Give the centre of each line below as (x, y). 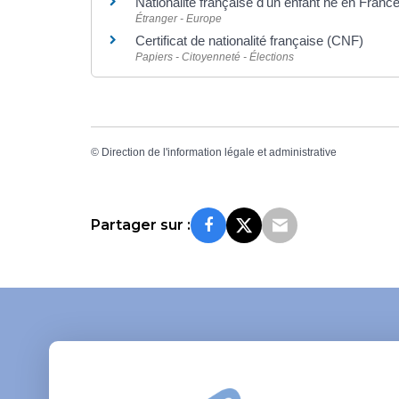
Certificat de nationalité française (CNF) (249, 40)
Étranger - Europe (179, 18)
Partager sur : (141, 225)
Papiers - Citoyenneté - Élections (215, 57)
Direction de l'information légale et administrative (219, 152)
